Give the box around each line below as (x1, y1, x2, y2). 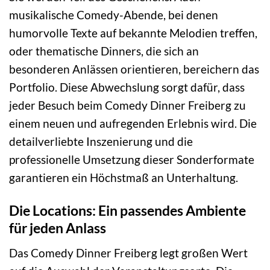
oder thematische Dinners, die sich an (9, 44, 199, 58)
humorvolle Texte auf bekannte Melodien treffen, (9, 26, 257, 40)
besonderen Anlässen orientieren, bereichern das (9, 62, 259, 77)
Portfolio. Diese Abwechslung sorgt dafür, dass (9, 80, 245, 95)
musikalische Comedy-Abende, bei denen (9, 8, 218, 22)
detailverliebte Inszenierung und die (9, 134, 193, 149)
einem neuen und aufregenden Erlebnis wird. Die (9, 116, 257, 131)
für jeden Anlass (9, 219, 106, 237)
